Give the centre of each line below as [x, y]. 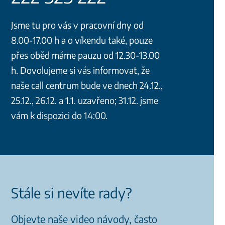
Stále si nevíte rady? [72, 193]
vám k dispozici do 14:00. [59, 116]
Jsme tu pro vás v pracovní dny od [77, 25]
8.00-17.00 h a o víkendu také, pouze [82, 40]
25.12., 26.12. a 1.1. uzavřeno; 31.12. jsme [85, 100]
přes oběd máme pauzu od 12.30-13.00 [85, 55]
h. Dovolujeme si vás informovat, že [80, 70]
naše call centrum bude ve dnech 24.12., [87, 85]
